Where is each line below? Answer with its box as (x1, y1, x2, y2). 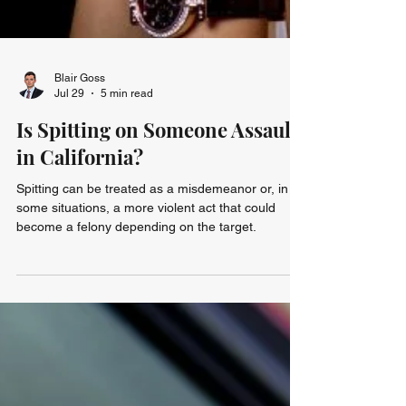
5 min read (101, 126, 153, 140)
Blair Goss (54, 111, 105, 124)
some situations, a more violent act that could (16, 240, 275, 255)
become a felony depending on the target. (16, 259, 256, 274)
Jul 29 (54, 126, 84, 140)
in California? (16, 183, 143, 210)
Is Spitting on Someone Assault (16, 156, 298, 183)
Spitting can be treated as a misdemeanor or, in (16, 221, 288, 236)
